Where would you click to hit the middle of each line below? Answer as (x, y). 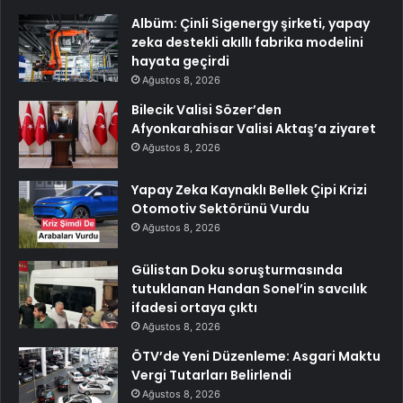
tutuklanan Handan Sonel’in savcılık (249, 288)
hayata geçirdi (180, 61)
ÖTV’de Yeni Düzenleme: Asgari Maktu (256, 356)
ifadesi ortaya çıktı (194, 307)
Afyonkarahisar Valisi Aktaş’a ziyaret (254, 128)
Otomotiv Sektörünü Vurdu (220, 208)
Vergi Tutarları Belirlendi (211, 375)
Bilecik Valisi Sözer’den (206, 109)
